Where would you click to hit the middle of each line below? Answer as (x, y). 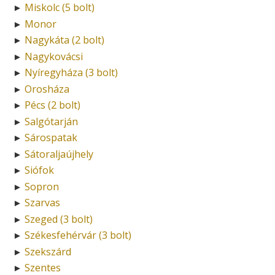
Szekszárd (48, 251)
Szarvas (42, 203)
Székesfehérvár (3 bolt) (78, 235)
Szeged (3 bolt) (59, 219)
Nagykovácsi (54, 56)
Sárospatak (51, 138)
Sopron (42, 186)
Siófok (39, 170)
